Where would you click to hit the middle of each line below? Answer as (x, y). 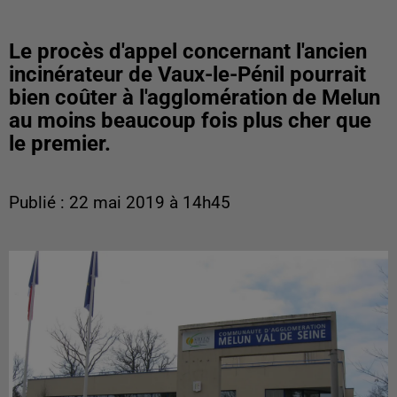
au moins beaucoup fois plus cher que (190, 121)
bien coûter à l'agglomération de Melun (195, 97)
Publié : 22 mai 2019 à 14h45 (120, 203)
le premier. (60, 144)
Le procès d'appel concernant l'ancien (188, 51)
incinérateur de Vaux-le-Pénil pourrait (187, 74)
